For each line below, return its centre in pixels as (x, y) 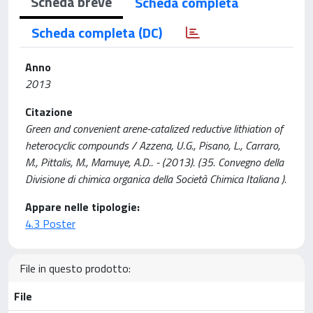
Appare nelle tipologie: (82, 207)
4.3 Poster (50, 224)
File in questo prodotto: (75, 268)
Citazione (49, 112)
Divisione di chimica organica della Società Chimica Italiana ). (156, 179)
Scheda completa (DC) (97, 32)
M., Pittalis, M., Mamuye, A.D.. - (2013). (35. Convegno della (154, 162)
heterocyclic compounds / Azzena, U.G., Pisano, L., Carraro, (153, 145)
